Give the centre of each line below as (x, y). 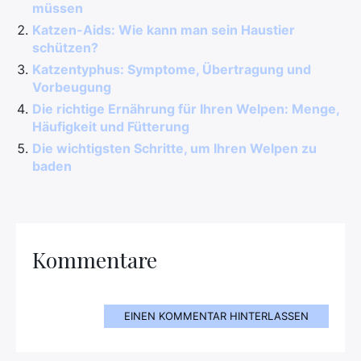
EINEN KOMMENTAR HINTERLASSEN (216, 316)
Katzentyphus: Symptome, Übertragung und (172, 69)
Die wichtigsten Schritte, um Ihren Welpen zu (174, 148)
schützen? (65, 48)
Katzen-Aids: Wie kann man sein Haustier (164, 30)
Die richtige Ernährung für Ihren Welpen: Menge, (186, 109)
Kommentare (95, 259)
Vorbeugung (72, 87)
